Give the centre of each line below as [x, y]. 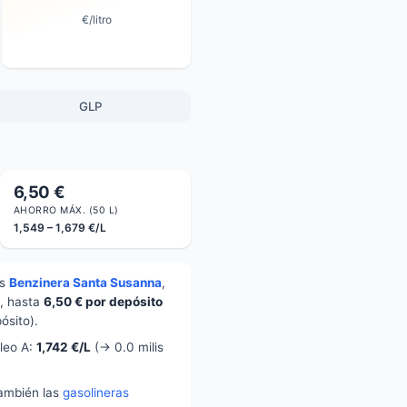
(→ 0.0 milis [127, 347]
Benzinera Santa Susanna [85, 283]
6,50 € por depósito [103, 302]
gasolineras [96, 393]
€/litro [96, 19]
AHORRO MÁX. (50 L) [66, 211]
